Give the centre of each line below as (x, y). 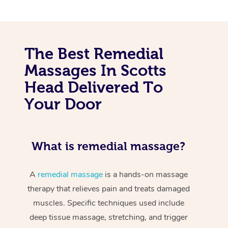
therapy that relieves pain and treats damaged (108, 189)
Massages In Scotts (95, 70)
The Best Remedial (94, 53)
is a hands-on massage (145, 174)
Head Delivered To (94, 87)
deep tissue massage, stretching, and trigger (108, 217)
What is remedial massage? (109, 146)
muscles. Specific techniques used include (108, 203)
